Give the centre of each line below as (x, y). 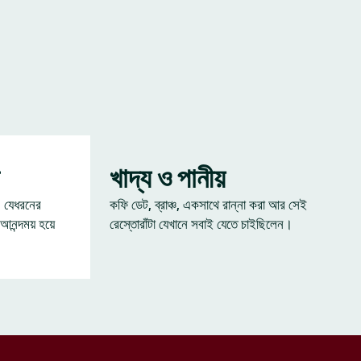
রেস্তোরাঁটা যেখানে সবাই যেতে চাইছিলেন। (201, 224)
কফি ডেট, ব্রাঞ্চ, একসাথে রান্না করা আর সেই (208, 205)
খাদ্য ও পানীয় (168, 178)
